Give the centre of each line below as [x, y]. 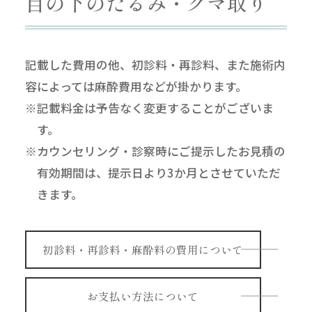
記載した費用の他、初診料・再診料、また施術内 [155, 65]
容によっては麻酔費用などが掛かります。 [136, 87]
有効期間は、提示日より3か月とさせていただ [158, 173]
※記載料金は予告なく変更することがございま [149, 108]
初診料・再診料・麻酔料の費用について [143, 249]
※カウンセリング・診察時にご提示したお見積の [155, 151]
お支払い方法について [143, 296]
